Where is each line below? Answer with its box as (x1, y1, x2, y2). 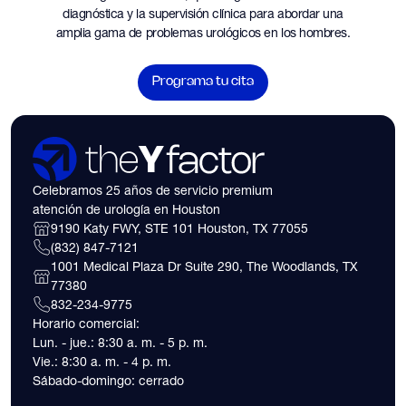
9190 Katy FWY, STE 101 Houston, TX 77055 (51, 220, 308, 236)
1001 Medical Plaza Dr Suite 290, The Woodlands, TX (51, 258, 358, 274)
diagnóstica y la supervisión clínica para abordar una (63, 5, 343, 21)
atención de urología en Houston (33, 201, 220, 217)
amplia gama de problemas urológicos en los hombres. (55, 24, 351, 40)
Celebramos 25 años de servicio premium (33, 182, 273, 198)
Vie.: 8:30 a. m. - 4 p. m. (33, 353, 171, 369)
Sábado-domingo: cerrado (33, 372, 184, 388)
